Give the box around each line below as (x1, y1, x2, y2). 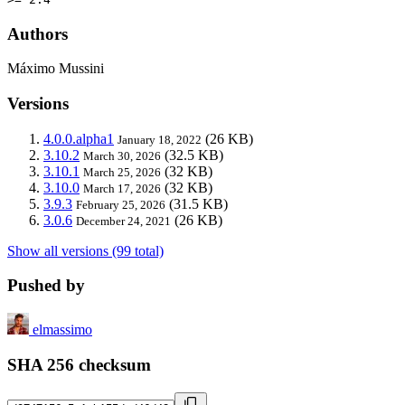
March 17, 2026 (83, 181, 161, 195)
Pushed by (7, 276, 85, 296)
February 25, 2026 (76, 197, 165, 212)
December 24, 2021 (76, 213, 171, 228)
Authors (7, 24, 68, 43)
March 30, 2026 (83, 148, 161, 163)
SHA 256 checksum (7, 354, 151, 374)
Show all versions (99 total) (7, 242, 164, 259)
